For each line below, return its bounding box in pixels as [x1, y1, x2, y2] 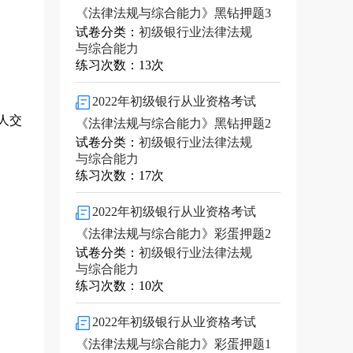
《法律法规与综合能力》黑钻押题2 [76, 117, 271, 130]
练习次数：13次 [76, 58, 164, 72]
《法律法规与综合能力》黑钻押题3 [76, 6, 271, 20]
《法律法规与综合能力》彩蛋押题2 [76, 227, 271, 240]
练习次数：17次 [76, 169, 164, 182]
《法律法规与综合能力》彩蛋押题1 [76, 337, 271, 351]
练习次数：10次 [76, 279, 164, 292]
